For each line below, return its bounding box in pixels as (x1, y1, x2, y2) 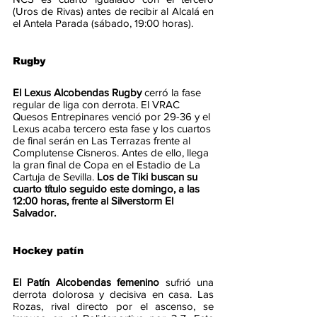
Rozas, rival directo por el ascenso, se (13, 300, 214, 313)
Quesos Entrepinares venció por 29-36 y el (13, 110, 213, 123)
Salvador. (13, 207, 59, 219)
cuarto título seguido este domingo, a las (13, 183, 202, 195)
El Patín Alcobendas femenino (13, 276, 166, 289)
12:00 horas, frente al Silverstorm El (13, 195, 176, 207)
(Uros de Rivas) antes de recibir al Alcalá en (13, 5, 214, 18)
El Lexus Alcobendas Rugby (13, 86, 144, 99)
